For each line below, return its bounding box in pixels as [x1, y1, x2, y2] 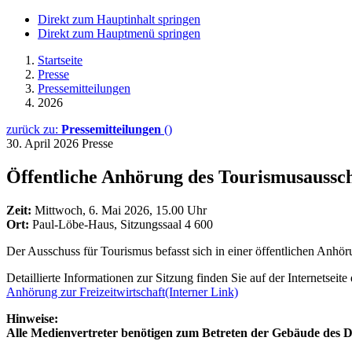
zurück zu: [6, 123, 61, 136]
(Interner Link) [165, 284, 238, 299]
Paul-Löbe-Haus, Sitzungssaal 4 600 [32, 217, 213, 231]
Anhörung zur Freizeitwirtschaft [6, 284, 165, 299]
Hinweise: [6, 311, 58, 325]
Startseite [38, 53, 82, 67]
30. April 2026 [6, 137, 82, 150]
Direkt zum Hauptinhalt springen [38, 13, 200, 26]
